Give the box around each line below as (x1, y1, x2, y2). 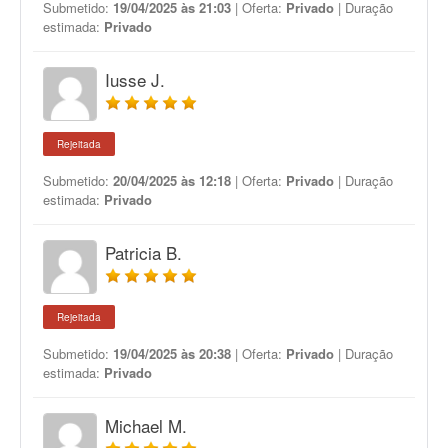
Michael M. (105, 413, 187, 438)
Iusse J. (105, 67, 165, 92)
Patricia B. (105, 240, 182, 265)
